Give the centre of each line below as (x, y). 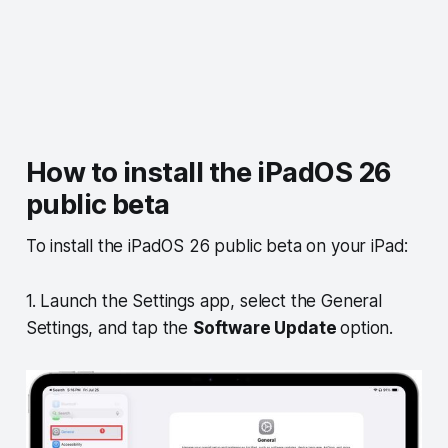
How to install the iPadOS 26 (208, 173)
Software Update (266, 328)
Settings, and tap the (109, 328)
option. (367, 328)
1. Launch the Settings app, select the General (203, 301)
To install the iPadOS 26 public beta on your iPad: (217, 246)
